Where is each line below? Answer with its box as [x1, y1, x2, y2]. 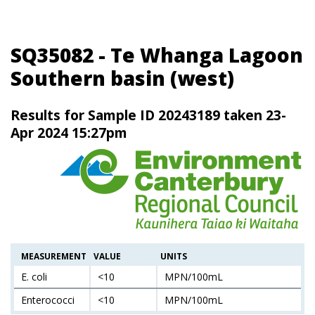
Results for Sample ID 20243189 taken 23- [11, 105, 286, 125]
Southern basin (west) [11, 65, 234, 91]
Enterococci [21, 292, 75, 307]
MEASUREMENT [21, 250, 86, 262]
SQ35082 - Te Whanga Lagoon [11, 41, 303, 68]
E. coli [21, 269, 47, 283]
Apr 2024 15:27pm [11, 123, 127, 143]
